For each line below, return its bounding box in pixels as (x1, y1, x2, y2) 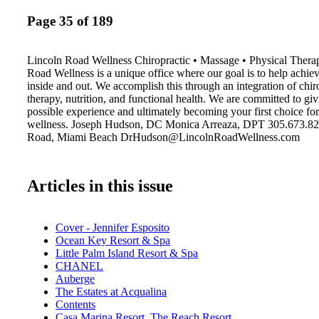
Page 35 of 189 (27, 14, 113, 29)
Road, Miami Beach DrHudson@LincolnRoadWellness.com (27, 130, 300, 143)
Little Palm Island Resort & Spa (56, 246, 198, 259)
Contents (56, 298, 95, 310)
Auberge (56, 272, 95, 285)
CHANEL (56, 259, 103, 272)
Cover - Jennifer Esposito (56, 221, 169, 234)
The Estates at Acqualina (56, 285, 167, 298)
